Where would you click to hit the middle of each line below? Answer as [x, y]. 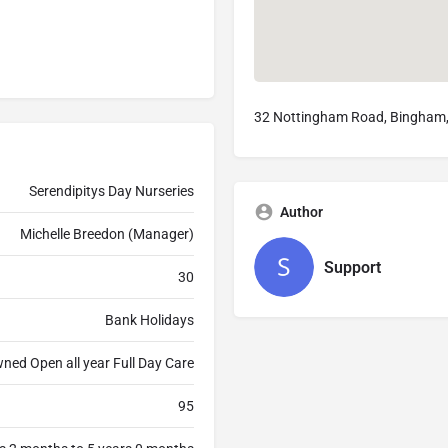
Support [352, 267]
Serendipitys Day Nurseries [111, 191]
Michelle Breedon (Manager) [107, 234]
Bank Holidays [149, 320]
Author [301, 212]
